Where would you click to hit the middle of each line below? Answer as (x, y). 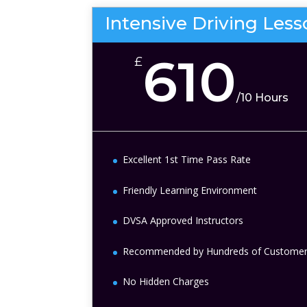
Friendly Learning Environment (190, 190)
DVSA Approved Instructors (183, 221)
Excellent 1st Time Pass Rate (187, 160)
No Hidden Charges (166, 281)
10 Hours (264, 98)
